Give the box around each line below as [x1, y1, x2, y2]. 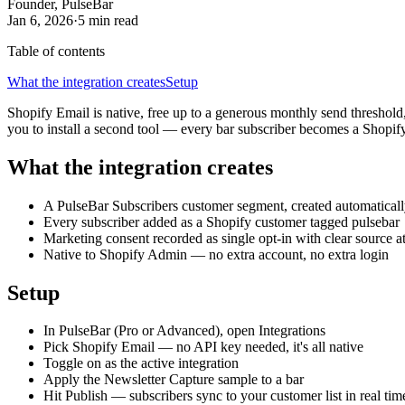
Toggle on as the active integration [43, 355, 239, 372]
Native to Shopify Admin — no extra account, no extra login [43, 246, 389, 262]
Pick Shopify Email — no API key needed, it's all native [43, 339, 363, 355]
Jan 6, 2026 [7, 12, 73, 28]
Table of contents [7, 42, 105, 59]
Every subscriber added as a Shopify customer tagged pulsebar [43, 213, 400, 230]
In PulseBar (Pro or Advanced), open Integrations [43, 323, 325, 339]
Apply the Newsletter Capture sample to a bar [43, 372, 304, 388]
